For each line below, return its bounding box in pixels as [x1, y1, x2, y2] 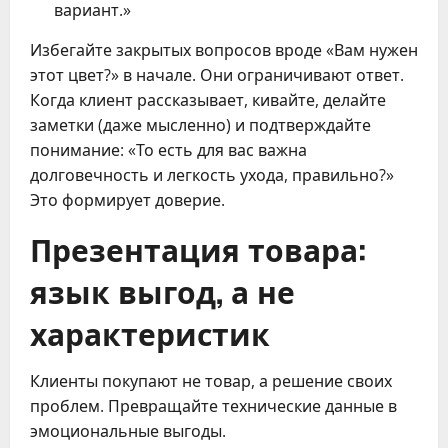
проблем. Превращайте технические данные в [30, 394, 397, 417]
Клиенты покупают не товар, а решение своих [30, 369, 392, 392]
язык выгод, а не [30, 267, 295, 313]
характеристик [30, 309, 270, 355]
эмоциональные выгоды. [30, 419, 226, 442]
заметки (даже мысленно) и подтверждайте [30, 113, 371, 136]
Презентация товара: [30, 225, 366, 271]
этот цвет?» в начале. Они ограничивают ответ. [30, 63, 404, 86]
